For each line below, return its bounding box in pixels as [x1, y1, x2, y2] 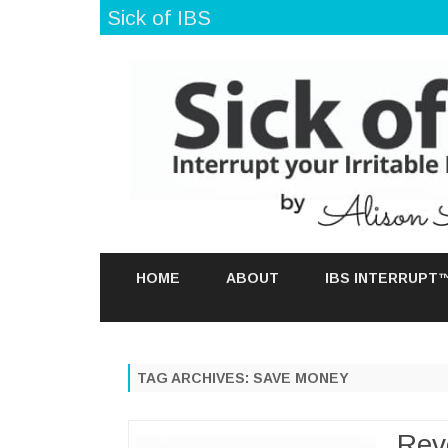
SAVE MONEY [253, 369, 349, 386]
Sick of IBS [107, 6, 211, 29]
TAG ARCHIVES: [137, 369, 253, 386]
